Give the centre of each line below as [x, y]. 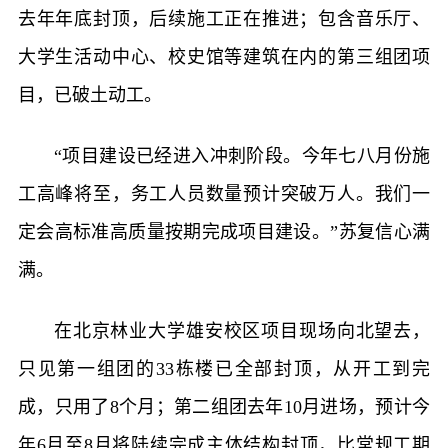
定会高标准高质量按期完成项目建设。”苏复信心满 [224, 231]
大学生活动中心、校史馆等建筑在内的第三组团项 [224, 56]
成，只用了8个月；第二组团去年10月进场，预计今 [224, 406]
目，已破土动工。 [89, 94]
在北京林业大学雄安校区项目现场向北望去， [242, 330]
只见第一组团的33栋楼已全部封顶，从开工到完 [224, 368]
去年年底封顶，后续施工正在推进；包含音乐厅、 [224, 18]
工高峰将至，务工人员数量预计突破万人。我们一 [224, 193]
